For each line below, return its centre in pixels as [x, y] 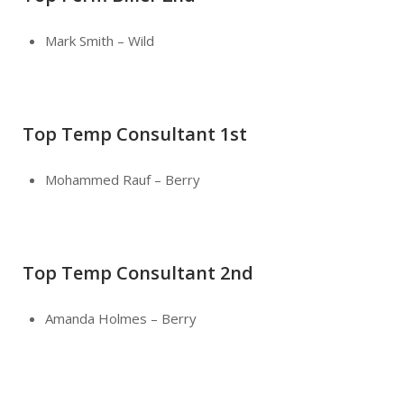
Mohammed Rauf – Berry [123, 179]
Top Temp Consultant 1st [135, 133]
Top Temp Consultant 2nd [138, 272]
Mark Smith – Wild [100, 40]
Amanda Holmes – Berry [121, 318]
